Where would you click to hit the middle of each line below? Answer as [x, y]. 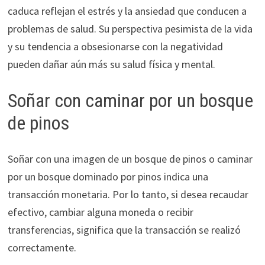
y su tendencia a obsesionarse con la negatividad [115, 47]
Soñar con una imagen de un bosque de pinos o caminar [130, 159]
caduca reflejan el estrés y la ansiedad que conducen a [127, 11]
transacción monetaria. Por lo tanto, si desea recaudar [128, 194]
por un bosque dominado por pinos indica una [108, 176]
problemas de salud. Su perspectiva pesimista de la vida [130, 29]
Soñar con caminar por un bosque [130, 101]
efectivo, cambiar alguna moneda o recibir [100, 212]
